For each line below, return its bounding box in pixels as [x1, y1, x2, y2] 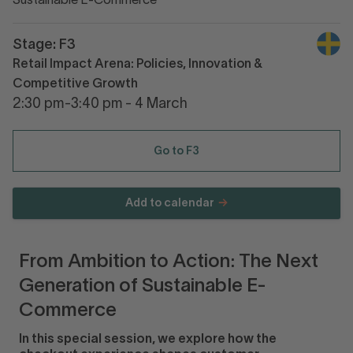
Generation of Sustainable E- [19, 278, 266, 295]
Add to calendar [125, 199, 214, 209]
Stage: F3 [13, 39, 76, 52]
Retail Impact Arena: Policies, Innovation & [13, 59, 262, 70]
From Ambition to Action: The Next [19, 254, 318, 271]
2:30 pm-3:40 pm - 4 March [13, 98, 188, 111]
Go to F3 [154, 147, 199, 157]
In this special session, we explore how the [19, 334, 277, 345]
